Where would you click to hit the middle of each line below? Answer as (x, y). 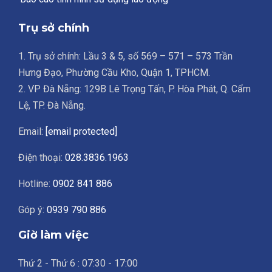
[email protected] (81, 131)
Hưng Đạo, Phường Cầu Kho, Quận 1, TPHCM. (114, 72)
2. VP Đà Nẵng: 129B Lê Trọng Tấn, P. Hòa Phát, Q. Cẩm (134, 89)
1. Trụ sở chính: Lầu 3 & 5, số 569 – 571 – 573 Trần (125, 56)
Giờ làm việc (53, 235)
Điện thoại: (42, 157)
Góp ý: (32, 209)
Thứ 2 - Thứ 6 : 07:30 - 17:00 (78, 263)
